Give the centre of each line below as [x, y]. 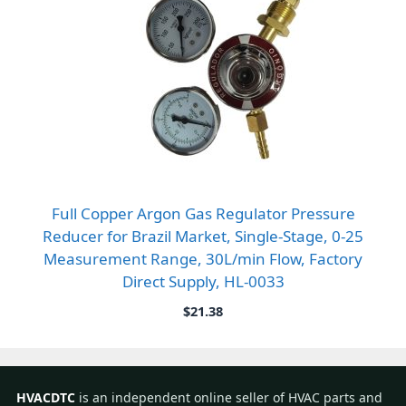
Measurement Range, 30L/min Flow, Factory [203, 259]
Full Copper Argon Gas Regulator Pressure [203, 214]
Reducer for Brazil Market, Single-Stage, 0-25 [203, 237]
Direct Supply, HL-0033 [203, 282]
